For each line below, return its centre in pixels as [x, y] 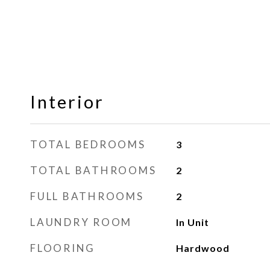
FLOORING [63, 248]
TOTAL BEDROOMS [88, 144]
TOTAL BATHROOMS [93, 170]
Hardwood [202, 248]
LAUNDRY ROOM [81, 222]
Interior [67, 102]
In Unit [192, 222]
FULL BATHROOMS [87, 196]
